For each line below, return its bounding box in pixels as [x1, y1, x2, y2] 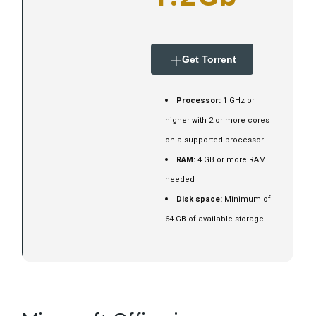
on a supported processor [165, 134, 265, 147]
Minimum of [222, 193, 272, 206]
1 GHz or [221, 95, 255, 107]
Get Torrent [182, 54, 237, 66]
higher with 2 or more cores [165, 114, 270, 127]
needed [165, 174, 195, 186]
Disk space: [176, 193, 223, 206]
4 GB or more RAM [195, 154, 267, 166]
